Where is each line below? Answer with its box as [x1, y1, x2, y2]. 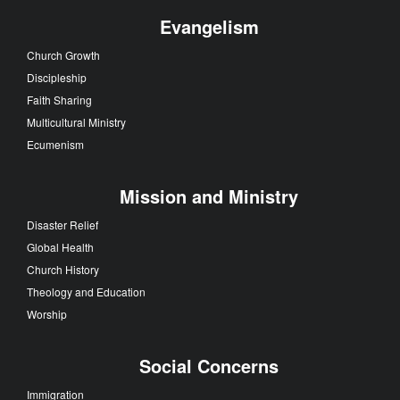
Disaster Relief [27, 216, 98, 232]
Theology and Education [27, 283, 146, 299]
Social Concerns [139, 352, 279, 379]
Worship [27, 305, 67, 321]
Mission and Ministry [120, 182, 298, 209]
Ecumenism [27, 136, 84, 152]
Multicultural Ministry [27, 113, 126, 129]
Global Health [27, 238, 94, 254]
